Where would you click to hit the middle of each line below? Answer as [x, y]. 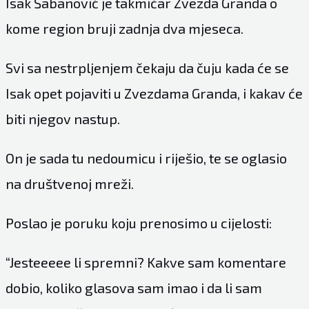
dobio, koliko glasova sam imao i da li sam [133, 287]
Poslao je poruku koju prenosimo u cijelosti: [138, 222]
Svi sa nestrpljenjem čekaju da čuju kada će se [147, 67]
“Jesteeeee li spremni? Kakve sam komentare [146, 262]
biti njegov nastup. [62, 118]
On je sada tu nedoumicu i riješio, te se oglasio [146, 158]
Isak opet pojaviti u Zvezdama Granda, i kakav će [154, 93]
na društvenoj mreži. [69, 183]
